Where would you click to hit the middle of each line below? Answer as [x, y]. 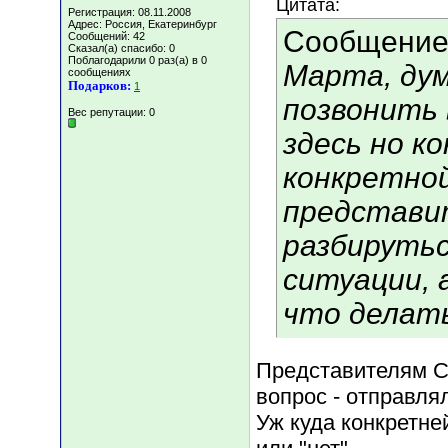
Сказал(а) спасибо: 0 [121, 48]
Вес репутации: [108, 112]
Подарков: [99, 85]
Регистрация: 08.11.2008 [129, 12]
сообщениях [99, 72]
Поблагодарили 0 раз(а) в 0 [137, 60]
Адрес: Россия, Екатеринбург [142, 24]
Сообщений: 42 [106, 36]
